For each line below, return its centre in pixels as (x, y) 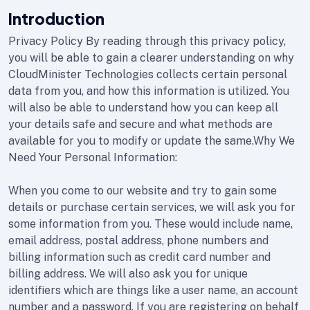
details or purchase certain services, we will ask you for (152, 207)
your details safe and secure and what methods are (140, 124)
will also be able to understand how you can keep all (143, 108)
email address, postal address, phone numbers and (138, 240)
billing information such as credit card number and (139, 257)
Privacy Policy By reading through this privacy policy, (147, 41)
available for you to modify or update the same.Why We (152, 141)
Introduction (56, 19)
